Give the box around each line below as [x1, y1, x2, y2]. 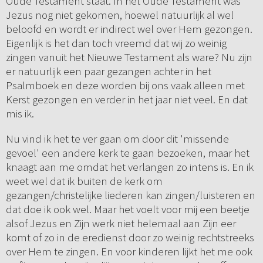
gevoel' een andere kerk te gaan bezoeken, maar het [5, 146, 249, 160]
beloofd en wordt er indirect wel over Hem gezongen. [5, 22, 252, 36]
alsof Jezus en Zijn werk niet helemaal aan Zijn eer [5, 216, 236, 231]
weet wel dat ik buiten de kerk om [5, 174, 163, 188]
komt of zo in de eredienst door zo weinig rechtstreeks [5, 230, 254, 245]
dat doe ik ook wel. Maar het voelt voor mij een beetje [5, 202, 249, 217]
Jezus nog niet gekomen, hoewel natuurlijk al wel [5, 8, 234, 22]
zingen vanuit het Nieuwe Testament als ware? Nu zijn [5, 50, 252, 65]
